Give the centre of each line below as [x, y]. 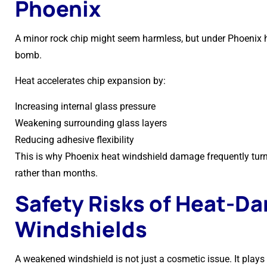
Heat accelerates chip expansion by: [90, 81]
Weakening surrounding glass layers [91, 123]
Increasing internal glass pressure [85, 106]
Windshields [81, 229]
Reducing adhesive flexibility [74, 140]
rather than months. [56, 173]
